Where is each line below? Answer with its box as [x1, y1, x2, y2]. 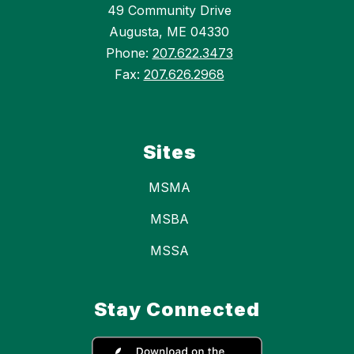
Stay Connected [94, 298, 260, 322]
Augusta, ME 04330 [109, 24, 229, 40]
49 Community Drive [107, 2, 232, 19]
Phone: [105, 45, 153, 62]
